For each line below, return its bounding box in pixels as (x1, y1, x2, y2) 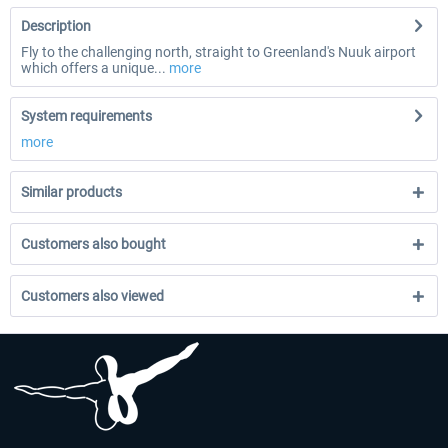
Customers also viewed (21, 288, 164, 304)
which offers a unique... (21, 60, 166, 76)
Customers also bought (21, 236, 166, 252)
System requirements (21, 108, 152, 124)
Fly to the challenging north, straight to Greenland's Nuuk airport (21, 44, 416, 60)
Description (21, 18, 91, 34)
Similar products (21, 184, 122, 200)
